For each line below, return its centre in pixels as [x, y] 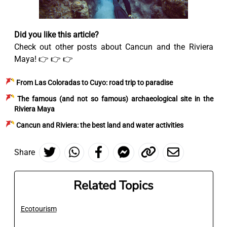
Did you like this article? [56, 34]
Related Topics [113, 185]
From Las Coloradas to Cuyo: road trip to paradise [94, 82]
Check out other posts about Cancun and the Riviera [113, 47]
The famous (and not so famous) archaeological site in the [115, 99]
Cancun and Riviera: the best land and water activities [100, 125]
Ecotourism [39, 209]
